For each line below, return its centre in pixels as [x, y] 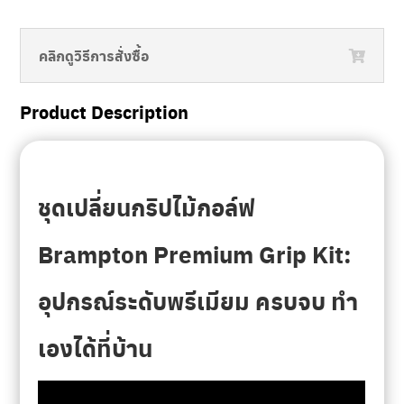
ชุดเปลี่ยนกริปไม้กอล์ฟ [147, 207]
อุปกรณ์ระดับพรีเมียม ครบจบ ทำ [198, 301]
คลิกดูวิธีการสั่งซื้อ [94, 56]
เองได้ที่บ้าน [96, 348]
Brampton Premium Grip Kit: [195, 254]
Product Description [105, 112]
